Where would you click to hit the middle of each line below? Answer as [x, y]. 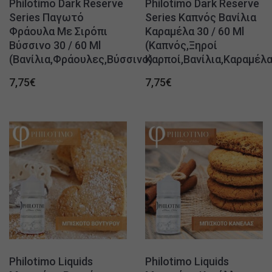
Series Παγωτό [46, 17]
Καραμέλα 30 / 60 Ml [195, 31]
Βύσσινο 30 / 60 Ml [55, 45]
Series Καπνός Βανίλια [201, 17]
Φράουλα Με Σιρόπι [58, 31]
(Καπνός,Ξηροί [181, 45]
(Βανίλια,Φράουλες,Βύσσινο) [81, 59]
